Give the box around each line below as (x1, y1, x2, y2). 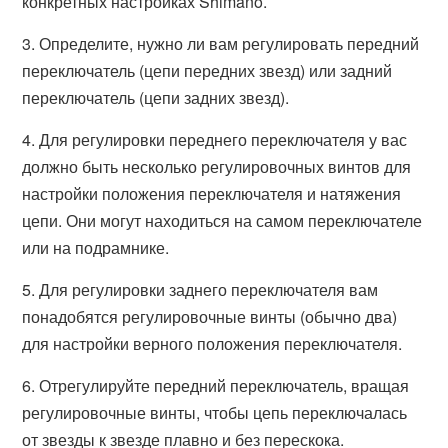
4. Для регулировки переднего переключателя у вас (22, 128, 408, 151)
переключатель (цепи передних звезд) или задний (22, 59, 393, 82)
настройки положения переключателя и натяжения (22, 182, 402, 205)
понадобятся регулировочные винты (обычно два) (22, 305, 398, 328)
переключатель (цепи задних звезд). (22, 86, 290, 109)
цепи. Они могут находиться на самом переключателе (22, 209, 423, 232)
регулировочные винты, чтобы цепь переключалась (22, 401, 408, 424)
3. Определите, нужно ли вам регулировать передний (22, 32, 420, 55)
